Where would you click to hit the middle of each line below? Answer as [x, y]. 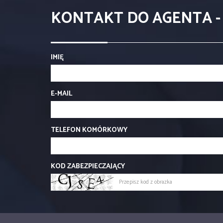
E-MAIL [61, 94]
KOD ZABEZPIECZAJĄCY [88, 167]
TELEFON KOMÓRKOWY [89, 130]
